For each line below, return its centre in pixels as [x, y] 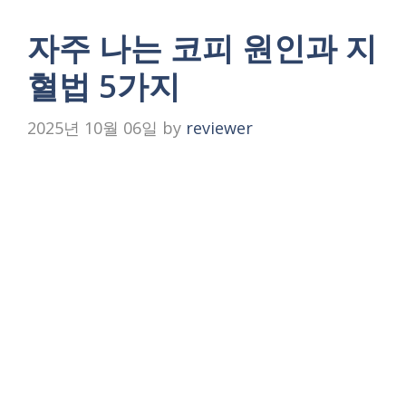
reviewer [219, 127]
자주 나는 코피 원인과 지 [202, 47]
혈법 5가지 [104, 85]
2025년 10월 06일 [92, 127]
